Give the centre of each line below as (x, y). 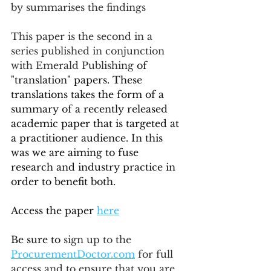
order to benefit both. (63, 182)
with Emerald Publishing (72, 66)
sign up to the (99, 240)
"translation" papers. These (78, 80)
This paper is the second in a (83, 37)
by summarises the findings (78, 8)
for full (155, 254)
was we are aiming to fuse (76, 153)
